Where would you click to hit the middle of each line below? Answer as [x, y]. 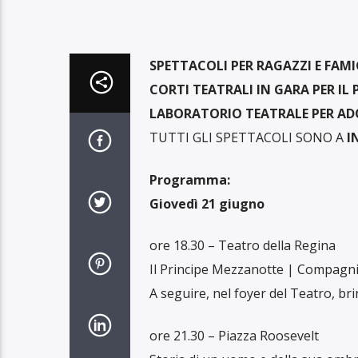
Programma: [189, 179]
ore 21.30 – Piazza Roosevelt [234, 335]
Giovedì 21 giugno [207, 203]
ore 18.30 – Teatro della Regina [242, 246]
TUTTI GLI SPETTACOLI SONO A [248, 138]
